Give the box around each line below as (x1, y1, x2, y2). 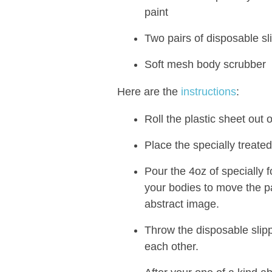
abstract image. (144, 197, 219, 210)
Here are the (117, 85, 181, 98)
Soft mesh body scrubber (144, 58, 266, 70)
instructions (180, 85, 236, 98)
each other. (144, 240, 199, 253)
